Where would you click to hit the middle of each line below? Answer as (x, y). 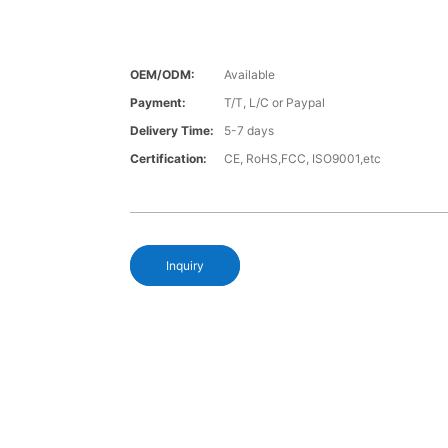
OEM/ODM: (162, 75)
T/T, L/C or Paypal (274, 103)
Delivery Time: (171, 131)
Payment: (157, 103)
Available (249, 75)
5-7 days (248, 131)
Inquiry (184, 266)
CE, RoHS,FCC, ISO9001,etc (302, 159)
